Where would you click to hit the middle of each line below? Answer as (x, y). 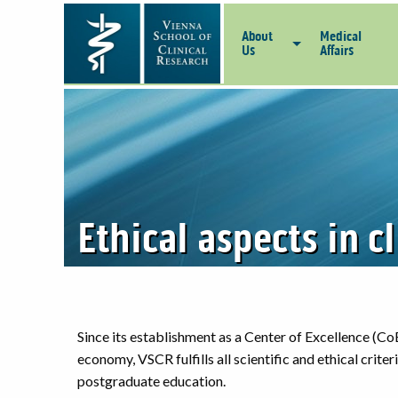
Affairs (337, 51)
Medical (341, 36)
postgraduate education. (151, 380)
